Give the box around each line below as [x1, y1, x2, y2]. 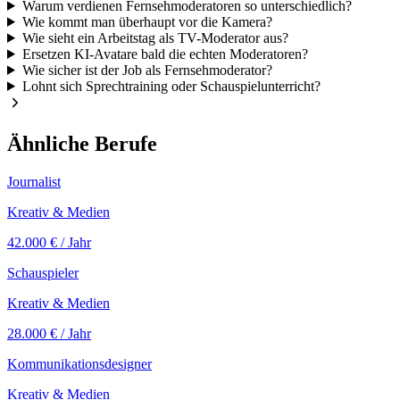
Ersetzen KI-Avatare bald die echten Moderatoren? [21, 46, 308, 62]
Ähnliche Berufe [7, 131, 157, 155]
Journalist [7, 173, 61, 189]
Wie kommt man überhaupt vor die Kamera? [21, 13, 272, 29]
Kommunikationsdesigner [7, 355, 152, 371]
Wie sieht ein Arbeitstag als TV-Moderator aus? [21, 29, 288, 46]
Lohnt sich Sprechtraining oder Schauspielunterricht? [21, 78, 321, 94]
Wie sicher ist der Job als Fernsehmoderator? [21, 62, 272, 78]
